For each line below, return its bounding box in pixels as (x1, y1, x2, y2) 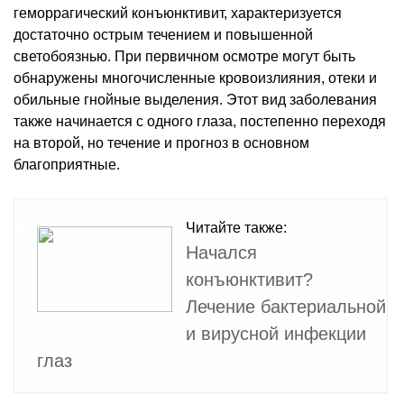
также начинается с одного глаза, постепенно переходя (14, 113, 386, 129)
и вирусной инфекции (186, 323, 366, 344)
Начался (186, 242, 257, 262)
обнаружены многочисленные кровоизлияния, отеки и (14, 69, 377, 86)
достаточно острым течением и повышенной (14, 26, 313, 42)
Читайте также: (186, 219, 287, 235)
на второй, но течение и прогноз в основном (14, 134, 309, 151)
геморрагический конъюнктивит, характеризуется (14, 5, 342, 21)
